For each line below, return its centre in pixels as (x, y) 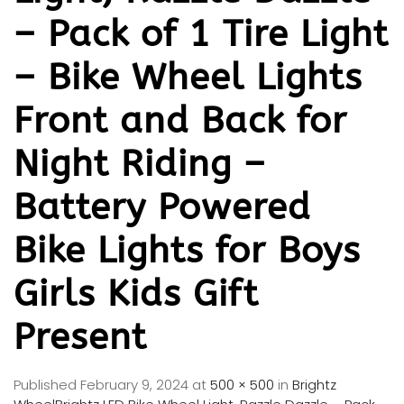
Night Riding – (140, 163)
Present (80, 336)
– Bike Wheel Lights (188, 77)
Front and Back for (180, 120)
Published (47, 384)
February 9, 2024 (134, 384)
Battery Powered (162, 207)
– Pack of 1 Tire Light (201, 33)
